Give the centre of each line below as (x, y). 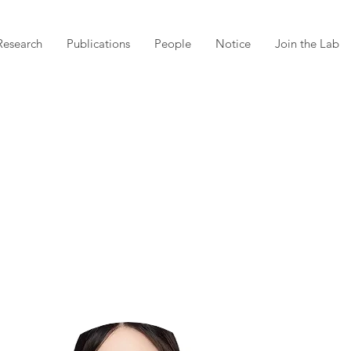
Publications (98, 43)
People (173, 43)
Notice (233, 43)
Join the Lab (307, 43)
